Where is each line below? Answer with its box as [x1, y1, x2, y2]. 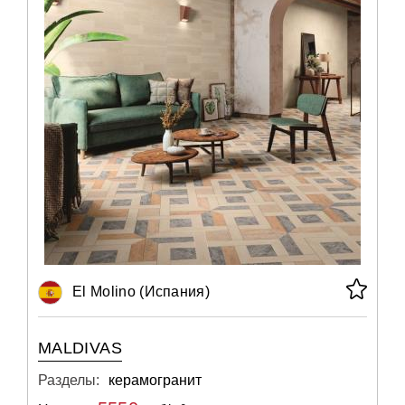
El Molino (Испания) [72, 284, 211, 299]
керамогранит [108, 372, 202, 388]
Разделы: [38, 372, 99, 388]
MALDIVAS [38, 339, 122, 357]
